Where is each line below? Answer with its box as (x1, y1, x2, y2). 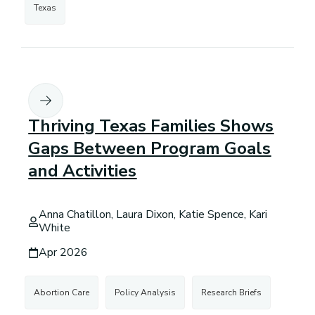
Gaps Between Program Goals (28, 137, 271, 160)
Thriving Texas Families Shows (28, 115, 274, 138)
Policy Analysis (115, 287, 176, 299)
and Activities (28, 160, 137, 183)
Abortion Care (34, 287, 90, 299)
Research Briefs (201, 287, 262, 299)
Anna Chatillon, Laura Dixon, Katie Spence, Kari (39, 207, 268, 223)
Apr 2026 (39, 245, 89, 261)
